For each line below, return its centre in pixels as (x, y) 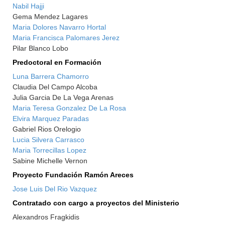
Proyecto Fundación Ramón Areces (73, 175)
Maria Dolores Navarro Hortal (60, 27)
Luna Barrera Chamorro (51, 76)
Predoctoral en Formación (57, 62)
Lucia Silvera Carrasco (49, 140)
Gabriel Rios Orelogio (47, 129)
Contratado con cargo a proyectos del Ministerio (96, 203)
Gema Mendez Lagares (50, 17)
